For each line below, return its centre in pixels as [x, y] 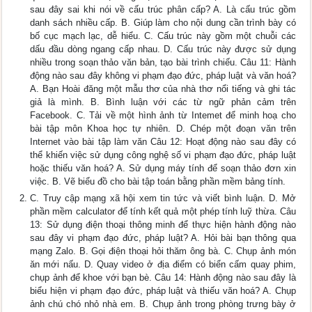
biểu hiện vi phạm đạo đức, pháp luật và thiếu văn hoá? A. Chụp [163, 291]
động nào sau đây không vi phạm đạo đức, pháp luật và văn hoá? [163, 76]
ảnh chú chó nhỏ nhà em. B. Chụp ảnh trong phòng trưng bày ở [163, 304]
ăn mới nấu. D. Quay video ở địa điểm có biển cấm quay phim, [163, 265]
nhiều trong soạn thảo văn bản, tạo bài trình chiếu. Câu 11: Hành [163, 63]
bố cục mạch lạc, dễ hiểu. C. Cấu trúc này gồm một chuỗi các [163, 36]
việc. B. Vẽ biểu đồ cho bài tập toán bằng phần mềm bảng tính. [158, 182]
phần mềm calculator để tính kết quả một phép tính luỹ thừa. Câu [163, 212]
